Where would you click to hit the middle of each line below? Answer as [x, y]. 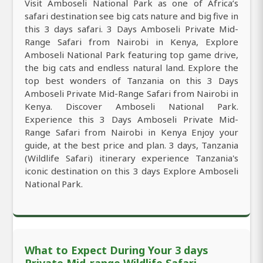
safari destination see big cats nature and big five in [131, 16]
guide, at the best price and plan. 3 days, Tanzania [131, 145]
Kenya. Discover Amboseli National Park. [131, 107]
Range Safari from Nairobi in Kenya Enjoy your [131, 132]
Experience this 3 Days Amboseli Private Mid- [131, 119]
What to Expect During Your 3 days [117, 250]
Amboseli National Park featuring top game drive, [131, 55]
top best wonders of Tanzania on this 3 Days [131, 81]
